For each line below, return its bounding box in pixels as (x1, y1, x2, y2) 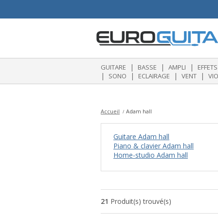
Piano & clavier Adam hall (113, 141, 194, 150)
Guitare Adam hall (113, 132, 169, 141)
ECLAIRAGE (138, 72, 170, 80)
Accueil (101, 108, 120, 115)
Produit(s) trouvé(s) (109, 197, 171, 206)
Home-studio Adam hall (113, 150, 188, 160)
